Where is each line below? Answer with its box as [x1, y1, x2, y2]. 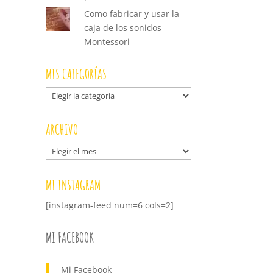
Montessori [84, 36, 130, 48]
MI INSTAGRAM [45, 176, 101, 194]
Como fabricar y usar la [84, 8, 180, 20]
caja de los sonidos [84, 22, 162, 34]
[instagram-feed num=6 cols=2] [45, 199, 174, 211]
